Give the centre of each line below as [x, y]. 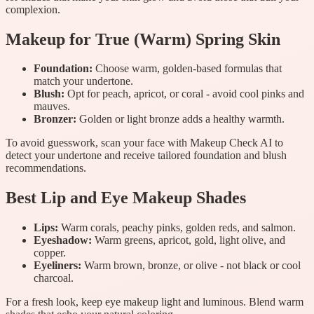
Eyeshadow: [63, 240]
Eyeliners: [57, 266]
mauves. [52, 107]
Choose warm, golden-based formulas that [187, 69]
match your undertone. [83, 81]
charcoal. [54, 278]
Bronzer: [55, 119]
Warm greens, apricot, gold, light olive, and [189, 240]
